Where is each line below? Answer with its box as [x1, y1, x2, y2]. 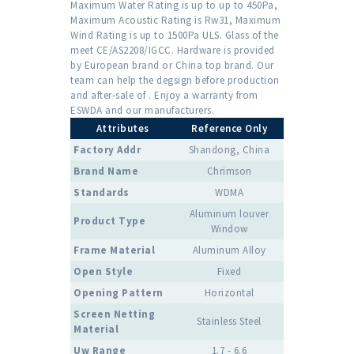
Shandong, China [188, 142, 270, 156]
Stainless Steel [197, 314, 262, 328]
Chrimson [206, 164, 252, 178]
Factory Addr [73, 142, 141, 156]
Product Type [73, 213, 145, 228]
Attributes [96, 121, 149, 135]
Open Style [73, 264, 133, 278]
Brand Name [73, 164, 138, 178]
